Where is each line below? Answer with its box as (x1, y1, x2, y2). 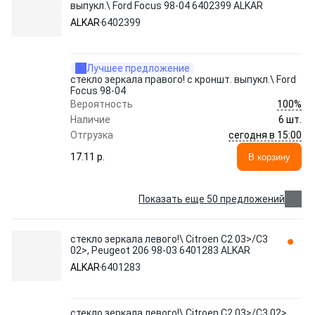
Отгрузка (70, 129, 113, 141)
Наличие (70, 114, 110, 125)
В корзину (248, 151, 290, 162)
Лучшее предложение (86, 63, 190, 74)
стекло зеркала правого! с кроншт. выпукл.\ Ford (70, 74, 296, 85)
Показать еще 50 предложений (139, 193, 285, 205)
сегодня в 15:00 (229, 129, 302, 141)
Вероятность (70, 98, 133, 110)
